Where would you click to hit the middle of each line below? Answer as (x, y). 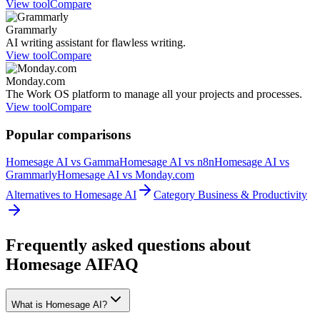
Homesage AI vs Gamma (62, 162)
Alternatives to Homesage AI (71, 195)
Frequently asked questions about (128, 245)
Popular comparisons (68, 134)
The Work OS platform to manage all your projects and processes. (154, 94)
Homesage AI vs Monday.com (126, 175)
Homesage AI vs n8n (167, 162)
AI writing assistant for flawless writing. (96, 42)
